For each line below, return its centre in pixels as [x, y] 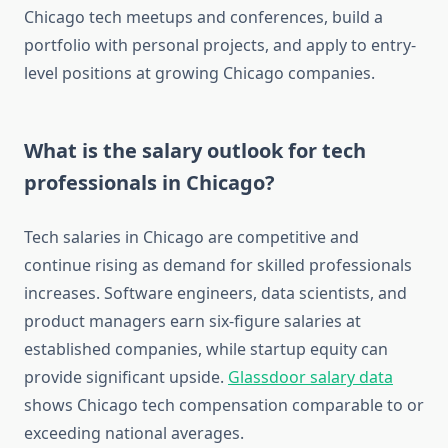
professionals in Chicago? [149, 183]
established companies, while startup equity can [206, 349]
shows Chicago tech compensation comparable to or [224, 405]
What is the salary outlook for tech [195, 151]
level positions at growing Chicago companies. [199, 73]
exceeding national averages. [134, 433]
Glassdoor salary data [310, 377]
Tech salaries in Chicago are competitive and [191, 237]
